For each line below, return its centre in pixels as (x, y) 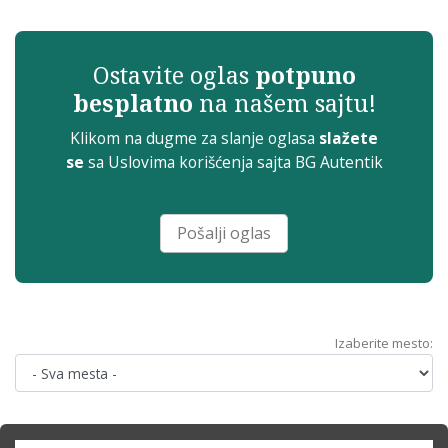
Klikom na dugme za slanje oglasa (194, 138)
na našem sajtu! (284, 103)
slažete (348, 138)
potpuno (305, 75)
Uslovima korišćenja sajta (199, 162)
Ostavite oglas (173, 75)
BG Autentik (336, 162)
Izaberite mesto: (384, 343)
